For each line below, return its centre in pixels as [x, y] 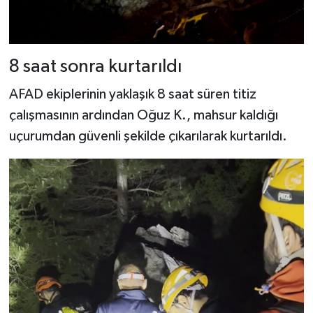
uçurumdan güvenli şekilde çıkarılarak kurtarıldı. [148, 136]
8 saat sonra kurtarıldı [95, 67]
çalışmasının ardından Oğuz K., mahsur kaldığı [143, 115]
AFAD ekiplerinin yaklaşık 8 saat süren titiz [132, 94]
